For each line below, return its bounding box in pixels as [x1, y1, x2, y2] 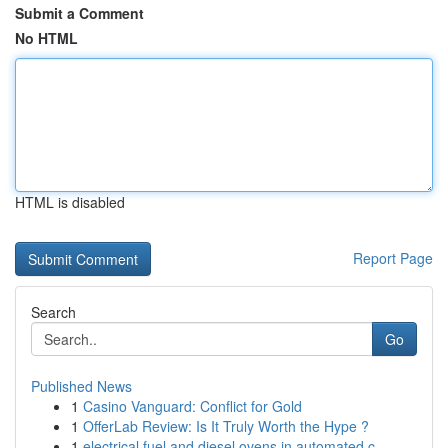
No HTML [15, 28, 78, 48]
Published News [31, 376, 132, 396]
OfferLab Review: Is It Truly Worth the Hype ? [83, 416, 369, 436]
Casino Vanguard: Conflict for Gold [83, 396, 302, 416]
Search [31, 302, 76, 322]
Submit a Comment [15, 3, 144, 23]
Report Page [353, 248, 433, 268]
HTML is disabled [15, 192, 125, 212]
